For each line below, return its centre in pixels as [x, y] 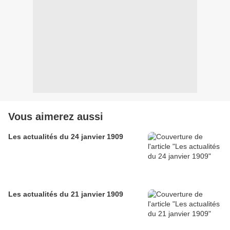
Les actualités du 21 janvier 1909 [66, 194]
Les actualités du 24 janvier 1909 [66, 137]
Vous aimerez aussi [56, 117]
